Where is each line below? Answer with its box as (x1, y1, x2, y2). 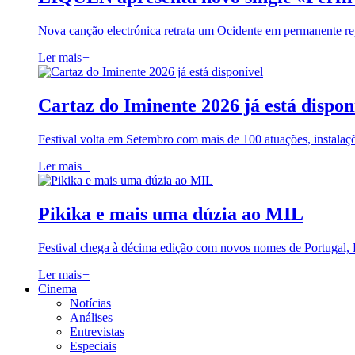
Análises (70, 310, 113, 324)
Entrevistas (70, 324, 124, 338)
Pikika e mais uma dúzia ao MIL (38, 203, 303, 224)
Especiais (70, 338, 116, 353)
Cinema (38, 281, 77, 296)
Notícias (70, 296, 111, 310)
